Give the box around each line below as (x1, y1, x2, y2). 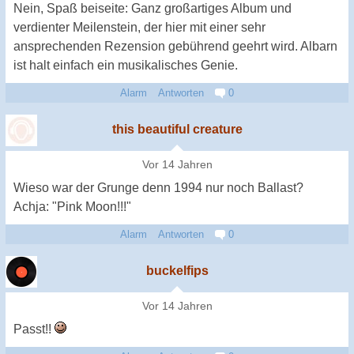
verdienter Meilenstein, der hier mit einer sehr (13, 20, 265, 34)
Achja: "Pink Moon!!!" (13, 199, 131, 213)
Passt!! (13, 322, 55, 336)
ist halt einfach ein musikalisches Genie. (13, 58, 238, 72)
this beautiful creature (111, 122, 243, 136)
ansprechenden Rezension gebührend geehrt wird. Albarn (13, 39, 337, 53)
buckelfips (145, 263, 209, 277)
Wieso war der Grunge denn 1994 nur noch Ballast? (13, 180, 303, 194)
